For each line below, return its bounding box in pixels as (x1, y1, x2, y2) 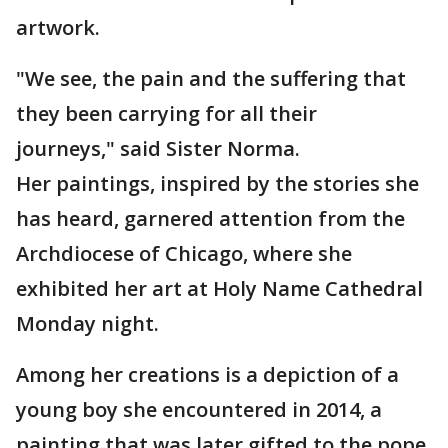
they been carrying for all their (16, 100, 317, 127)
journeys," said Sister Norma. (16, 135, 365, 162)
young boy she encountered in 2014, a (16, 396, 382, 423)
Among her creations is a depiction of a (16, 361, 399, 388)
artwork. (16, 14, 100, 41)
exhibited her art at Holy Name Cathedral (16, 275, 423, 302)
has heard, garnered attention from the (16, 205, 405, 232)
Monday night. (16, 310, 159, 337)
